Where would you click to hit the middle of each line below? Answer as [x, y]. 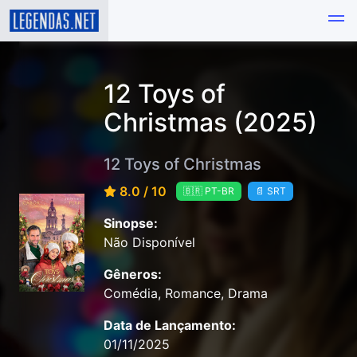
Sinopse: [131, 224]
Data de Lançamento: [170, 326]
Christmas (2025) [210, 122]
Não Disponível [149, 243]
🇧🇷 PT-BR [209, 191]
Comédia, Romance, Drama [186, 294]
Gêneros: [133, 275]
